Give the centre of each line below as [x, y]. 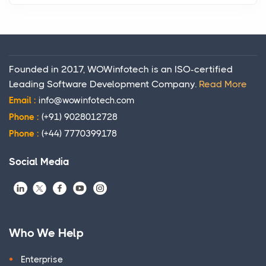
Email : [24, 101]
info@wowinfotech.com [87, 101]
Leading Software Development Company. [104, 84]
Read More [223, 84]
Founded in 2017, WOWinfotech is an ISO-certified [121, 69]
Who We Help [46, 233]
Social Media [39, 162]
